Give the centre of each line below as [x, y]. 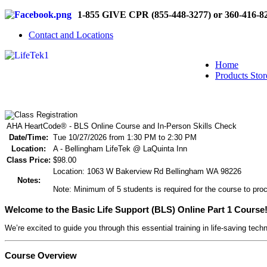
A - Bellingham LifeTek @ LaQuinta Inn [120, 148]
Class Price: [29, 160]
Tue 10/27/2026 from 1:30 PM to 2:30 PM [125, 137]
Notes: [29, 180]
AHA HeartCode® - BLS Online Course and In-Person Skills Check [122, 126]
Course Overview [41, 256]
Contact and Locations [71, 35]
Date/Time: [29, 137]
